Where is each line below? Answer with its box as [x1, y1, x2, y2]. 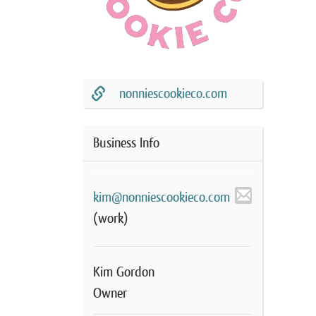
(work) [93, 209, 128, 227]
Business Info [93, 134, 159, 152]
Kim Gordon [93, 263, 154, 281]
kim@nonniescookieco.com [93, 188, 230, 206]
